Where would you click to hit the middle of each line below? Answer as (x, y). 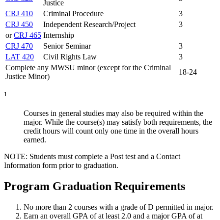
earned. (35, 140)
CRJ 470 (19, 46)
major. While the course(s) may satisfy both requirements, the (118, 122)
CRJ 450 (19, 24)
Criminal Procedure (73, 13)
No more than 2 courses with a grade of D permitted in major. (120, 207)
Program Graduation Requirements (95, 186)
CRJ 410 (19, 13)
